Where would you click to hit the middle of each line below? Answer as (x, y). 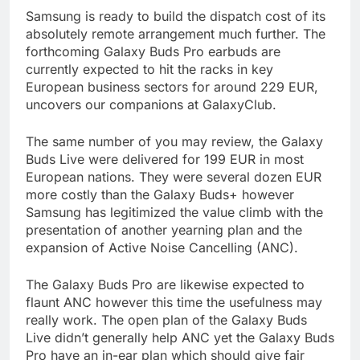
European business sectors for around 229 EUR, (172, 87)
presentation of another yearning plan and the (164, 230)
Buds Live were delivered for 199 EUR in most (165, 160)
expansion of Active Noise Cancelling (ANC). (162, 248)
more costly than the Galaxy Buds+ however (160, 195)
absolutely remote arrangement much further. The (176, 34)
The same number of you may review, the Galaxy (174, 142)
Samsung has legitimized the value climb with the (174, 213)
